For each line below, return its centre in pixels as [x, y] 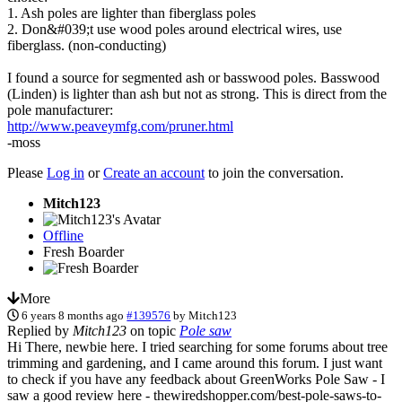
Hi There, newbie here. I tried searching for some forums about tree [197, 346]
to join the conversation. [274, 172]
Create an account [154, 172]
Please [27, 172]
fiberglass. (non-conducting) [87, 45]
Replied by [40, 330]
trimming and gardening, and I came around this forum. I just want [195, 363]
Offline [63, 235]
